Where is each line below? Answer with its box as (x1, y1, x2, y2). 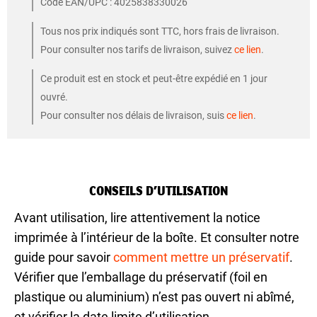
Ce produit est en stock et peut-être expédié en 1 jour (40, 73, 267, 85)
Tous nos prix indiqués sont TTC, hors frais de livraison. (40, 25, 279, 38)
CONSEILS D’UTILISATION (89, 183, 228, 200)
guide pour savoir (14, 250, 113, 265)
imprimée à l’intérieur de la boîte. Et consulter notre (14, 230, 299, 246)
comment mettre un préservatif (113, 250, 289, 265)
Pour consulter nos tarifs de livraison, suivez (40, 44, 234, 56)
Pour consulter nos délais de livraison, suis (40, 110, 226, 122)
